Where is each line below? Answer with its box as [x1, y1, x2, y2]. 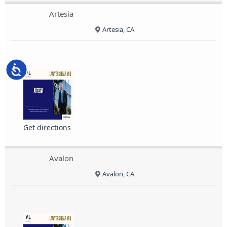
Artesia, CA [102, 25, 134, 34]
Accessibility [22, 63, 61, 73]
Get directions [23, 123, 71, 133]
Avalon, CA [102, 169, 134, 179]
